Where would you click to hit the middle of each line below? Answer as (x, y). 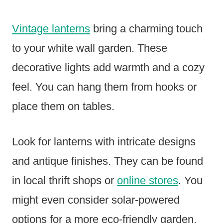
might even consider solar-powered (96, 200)
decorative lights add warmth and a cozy (108, 67)
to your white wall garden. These (90, 48)
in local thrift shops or (64, 180)
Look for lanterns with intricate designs (104, 141)
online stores (148, 180)
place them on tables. (63, 106)
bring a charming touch (146, 28)
